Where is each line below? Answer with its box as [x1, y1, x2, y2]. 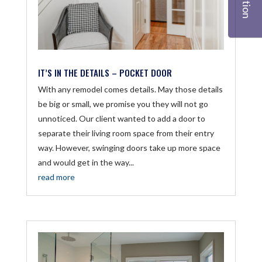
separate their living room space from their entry [37, 128, 214, 139]
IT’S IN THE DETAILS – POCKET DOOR [37, 66, 172, 80]
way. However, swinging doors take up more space [37, 143, 220, 153]
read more [37, 172, 75, 182]
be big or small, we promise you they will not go [37, 99, 208, 109]
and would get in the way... [37, 157, 134, 168]
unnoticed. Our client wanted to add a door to [37, 113, 205, 124]
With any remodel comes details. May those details [37, 84, 223, 95]
